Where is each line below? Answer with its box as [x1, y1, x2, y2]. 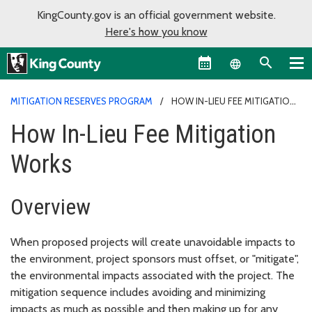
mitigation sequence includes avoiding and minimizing [10, 285, 265, 299]
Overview [10, 193, 91, 220]
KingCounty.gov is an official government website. [36, 8, 276, 22]
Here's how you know [104, 25, 208, 38]
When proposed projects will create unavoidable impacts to [10, 235, 295, 249]
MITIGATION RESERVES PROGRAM [10, 95, 153, 107]
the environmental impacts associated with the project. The [10, 268, 295, 282]
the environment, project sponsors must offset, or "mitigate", [10, 251, 299, 265]
